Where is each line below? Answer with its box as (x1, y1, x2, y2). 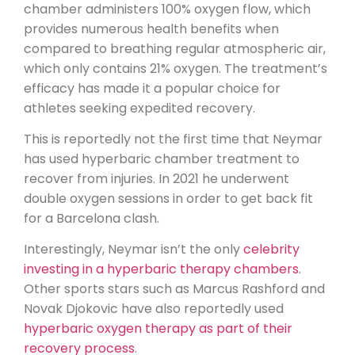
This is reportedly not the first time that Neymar (24, 130, 323, 149)
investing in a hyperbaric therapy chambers (24, 260, 299, 279)
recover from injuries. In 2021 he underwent (24, 170, 289, 189)
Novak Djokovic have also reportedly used (24, 300, 284, 319)
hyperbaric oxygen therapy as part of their (24, 319, 292, 338)
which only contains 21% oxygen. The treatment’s (24, 59, 327, 78)
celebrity (243, 240, 300, 259)
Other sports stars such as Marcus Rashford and (24, 280, 325, 299)
